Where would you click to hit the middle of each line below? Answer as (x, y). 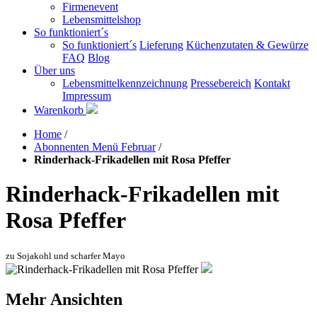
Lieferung (161, 45)
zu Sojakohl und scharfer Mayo (65, 255)
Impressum (87, 96)
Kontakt (272, 83)
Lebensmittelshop (102, 19)
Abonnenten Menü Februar (95, 147)
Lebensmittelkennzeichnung (125, 83)
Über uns (54, 70)
